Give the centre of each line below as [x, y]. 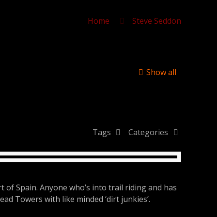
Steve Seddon [156, 21]
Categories [149, 132]
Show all [161, 72]
